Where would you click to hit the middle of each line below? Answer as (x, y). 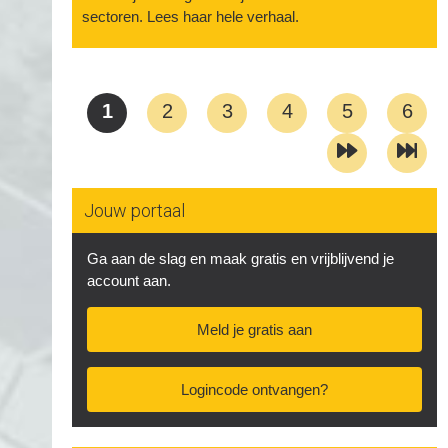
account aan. (129, 280)
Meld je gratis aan (254, 329)
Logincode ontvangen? (254, 390)
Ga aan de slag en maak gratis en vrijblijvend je (240, 258)
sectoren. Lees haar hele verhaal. (190, 16)
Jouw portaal (134, 210)
